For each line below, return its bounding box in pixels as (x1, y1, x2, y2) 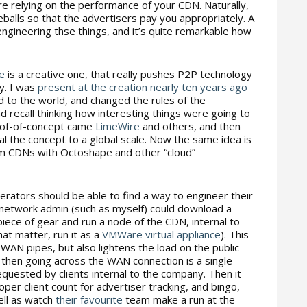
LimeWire (95, 119, 140, 133)
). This (221, 228, 249, 241)
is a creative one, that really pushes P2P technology (5, 67, 252, 81)
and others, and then (140, 119, 241, 133)
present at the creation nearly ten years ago (38, 80, 247, 94)
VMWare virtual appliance (102, 228, 221, 241)
